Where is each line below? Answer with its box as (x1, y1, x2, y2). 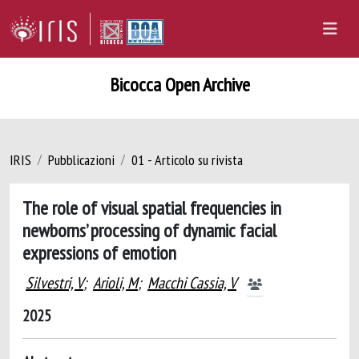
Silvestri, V (26, 272, 83, 293)
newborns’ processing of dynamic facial (22, 218, 276, 242)
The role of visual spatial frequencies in (22, 196, 281, 220)
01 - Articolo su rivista (131, 151, 243, 169)
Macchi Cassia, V (147, 272, 236, 293)
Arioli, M (93, 272, 138, 293)
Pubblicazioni (48, 151, 115, 169)
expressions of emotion (22, 240, 176, 264)
